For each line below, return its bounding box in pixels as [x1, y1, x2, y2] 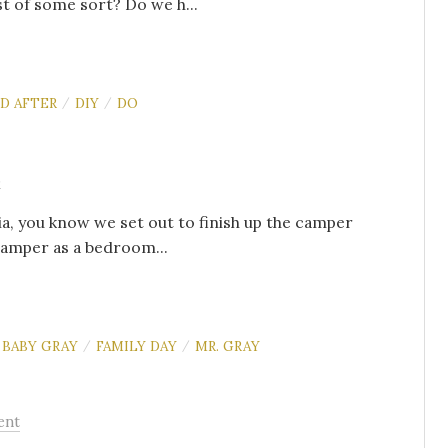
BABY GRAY [2, 337, 78, 355]
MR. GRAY [195, 337, 260, 355]
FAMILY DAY [96, 337, 177, 355]
